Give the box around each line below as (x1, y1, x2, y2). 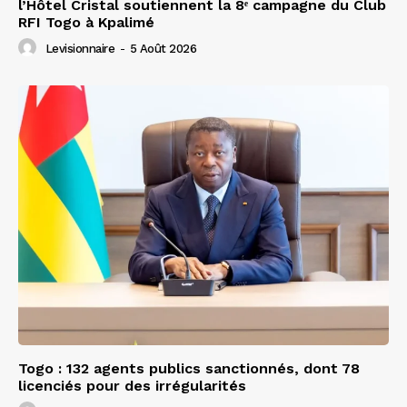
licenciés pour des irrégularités (18, 376, 246, 394)
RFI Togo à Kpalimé (18, 13, 154, 31)
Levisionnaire (45, 42, 114, 56)
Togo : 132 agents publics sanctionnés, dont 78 (18, 359, 360, 377)
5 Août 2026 (129, 42, 196, 56)
